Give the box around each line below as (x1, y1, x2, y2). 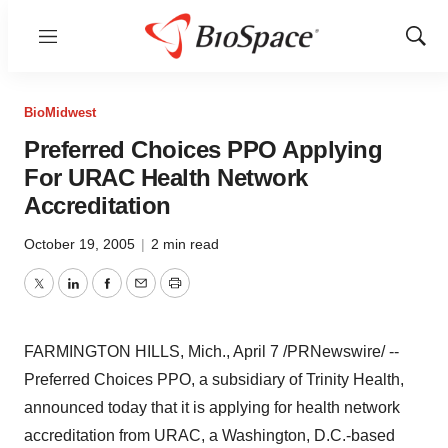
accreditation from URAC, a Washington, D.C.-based (24, 427, 395, 444)
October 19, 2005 (24, 236, 139, 252)
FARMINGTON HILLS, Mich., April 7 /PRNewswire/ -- (24, 343, 399, 360)
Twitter (37, 286, 85, 304)
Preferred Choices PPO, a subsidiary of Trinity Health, (24, 371, 404, 388)
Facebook (105, 286, 177, 304)
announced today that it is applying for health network (24, 399, 400, 416)
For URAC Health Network (24, 164, 308, 191)
